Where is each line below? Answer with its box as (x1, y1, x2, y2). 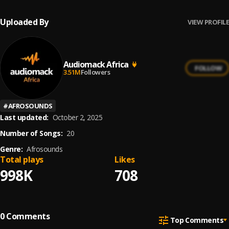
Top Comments (170, 215, 223, 225)
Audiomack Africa (63, 58, 128, 70)
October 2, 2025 (52, 112, 102, 122)
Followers (80, 67, 110, 77)
